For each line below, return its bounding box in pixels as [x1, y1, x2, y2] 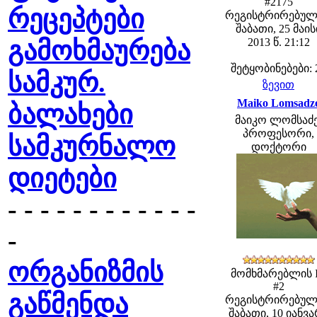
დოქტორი [250, 141, 306, 153]
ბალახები [8, 100, 133, 129]
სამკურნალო [8, 132, 175, 161]
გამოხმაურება [8, 36, 190, 66]
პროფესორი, [243, 127, 314, 139]
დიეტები [8, 163, 117, 193]
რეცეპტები [8, 4, 144, 34]
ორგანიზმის [8, 258, 163, 287]
